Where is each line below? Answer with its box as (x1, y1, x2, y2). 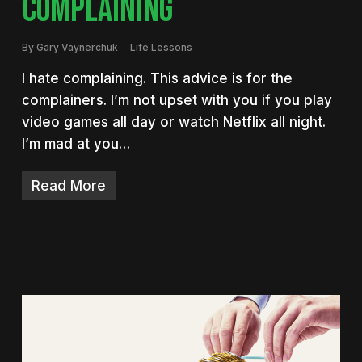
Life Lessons (129, 40, 192, 53)
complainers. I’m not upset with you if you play (21, 91, 332, 108)
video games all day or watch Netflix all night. (21, 113, 326, 130)
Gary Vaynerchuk (36, 40, 118, 53)
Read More (31, 177, 106, 194)
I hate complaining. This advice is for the (21, 69, 293, 86)
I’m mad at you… (21, 135, 130, 152)
